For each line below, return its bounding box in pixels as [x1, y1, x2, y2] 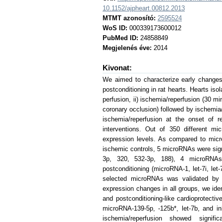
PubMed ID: [103, 34, 138, 42]
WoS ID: [103, 24, 127, 32]
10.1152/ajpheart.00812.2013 [103, 4, 185, 12]
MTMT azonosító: [103, 14, 156, 22]
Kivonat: [103, 63, 132, 72]
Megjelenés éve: [103, 44, 152, 52]
